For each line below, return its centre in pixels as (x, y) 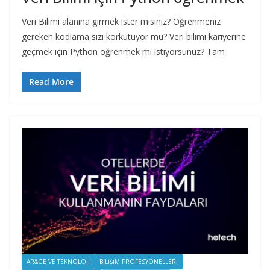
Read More (51, 81)
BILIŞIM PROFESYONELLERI (139, 261)
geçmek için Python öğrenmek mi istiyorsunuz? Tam (123, 51)
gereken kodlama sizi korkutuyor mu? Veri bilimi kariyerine (134, 36)
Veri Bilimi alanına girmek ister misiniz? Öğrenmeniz (121, 21)
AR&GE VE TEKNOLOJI (58, 261)
